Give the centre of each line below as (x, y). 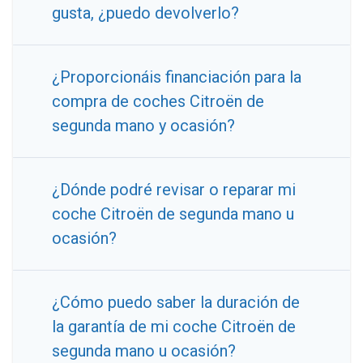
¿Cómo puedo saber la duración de (176, 303)
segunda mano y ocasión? (143, 126)
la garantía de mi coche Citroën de (174, 327)
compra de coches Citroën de (158, 102)
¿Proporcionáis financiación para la (177, 77)
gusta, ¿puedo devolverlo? (145, 13)
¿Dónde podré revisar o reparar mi (174, 190)
